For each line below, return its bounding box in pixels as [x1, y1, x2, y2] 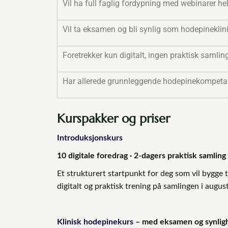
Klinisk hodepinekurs [57, 217, 133, 226]
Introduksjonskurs [57, 133, 123, 142]
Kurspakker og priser [57, 110, 170, 126]
